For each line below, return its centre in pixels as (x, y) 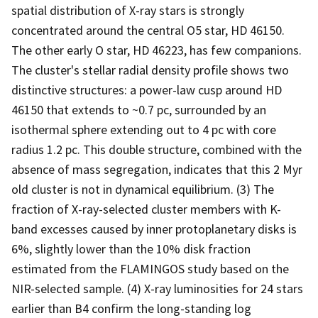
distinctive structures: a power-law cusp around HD (147, 89)
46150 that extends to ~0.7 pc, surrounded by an (139, 109)
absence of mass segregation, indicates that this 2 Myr (157, 169)
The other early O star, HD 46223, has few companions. (157, 50)
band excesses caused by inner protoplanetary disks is (154, 229)
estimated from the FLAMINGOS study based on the (150, 268)
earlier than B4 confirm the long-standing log (131, 308)
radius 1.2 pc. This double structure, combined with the (157, 149)
